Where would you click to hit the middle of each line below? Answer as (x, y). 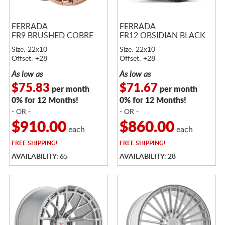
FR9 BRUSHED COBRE (52, 35)
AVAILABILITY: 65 (39, 157)
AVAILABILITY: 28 (147, 157)
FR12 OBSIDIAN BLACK (162, 35)
